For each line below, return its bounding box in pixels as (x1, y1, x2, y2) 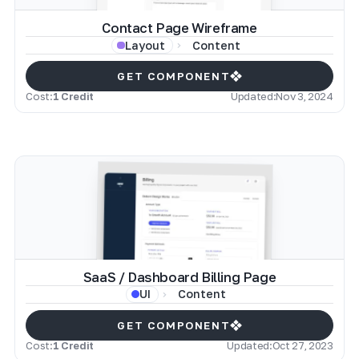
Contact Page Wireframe (102, 20, 257, 37)
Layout (124, 38, 165, 52)
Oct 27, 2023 (272, 339, 333, 352)
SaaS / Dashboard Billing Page (83, 268, 276, 285)
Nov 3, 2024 (276, 90, 333, 103)
